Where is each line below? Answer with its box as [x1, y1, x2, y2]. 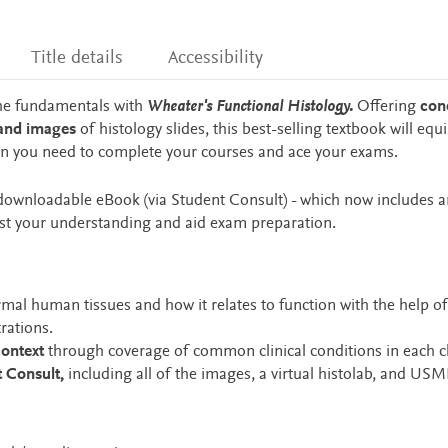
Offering [356, 99, 420, 116]
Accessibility [168, 49, 264, 68]
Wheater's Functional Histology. [146, 99, 357, 116]
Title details [30, 49, 123, 68]
